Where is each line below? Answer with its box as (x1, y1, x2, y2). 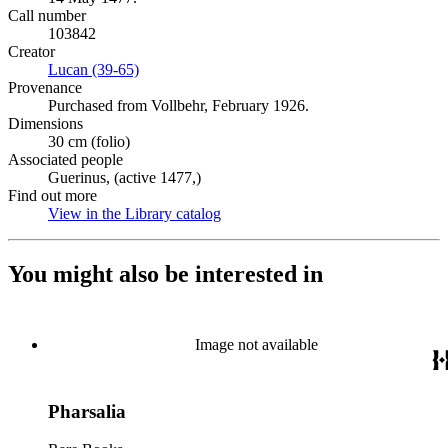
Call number (8, 7, 86, 24)
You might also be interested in (8, 260, 323, 287)
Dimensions (8, 115, 83, 132)
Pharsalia (48, 400, 126, 422)
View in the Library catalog (48, 205, 221, 222)
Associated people (8, 151, 123, 168)
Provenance (8, 79, 82, 96)
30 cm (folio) (48, 133, 130, 150)
